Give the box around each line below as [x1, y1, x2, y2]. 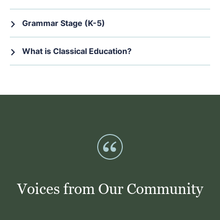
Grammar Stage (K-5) [22, 18, 105, 29]
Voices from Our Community [17, 180, 203, 198]
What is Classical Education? [22, 46, 132, 57]
